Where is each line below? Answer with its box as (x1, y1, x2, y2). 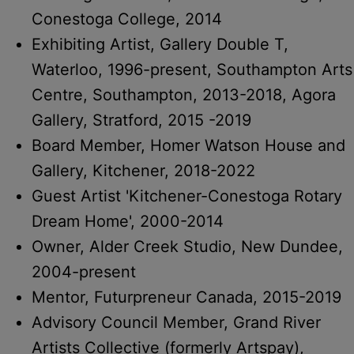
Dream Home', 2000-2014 (32, 211, 224, 231)
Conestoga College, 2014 (32, 9, 222, 28)
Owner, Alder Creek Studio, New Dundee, (32, 236, 343, 256)
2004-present (32, 262, 136, 281)
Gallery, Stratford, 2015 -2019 (32, 110, 251, 130)
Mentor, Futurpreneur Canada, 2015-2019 (32, 287, 341, 307)
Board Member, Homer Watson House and (32, 135, 345, 155)
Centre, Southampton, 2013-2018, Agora (32, 85, 336, 104)
